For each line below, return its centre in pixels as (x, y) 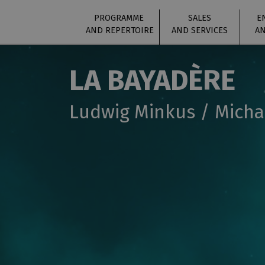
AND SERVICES (199, 30)
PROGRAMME (119, 18)
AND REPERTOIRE (120, 30)
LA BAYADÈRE (152, 80)
